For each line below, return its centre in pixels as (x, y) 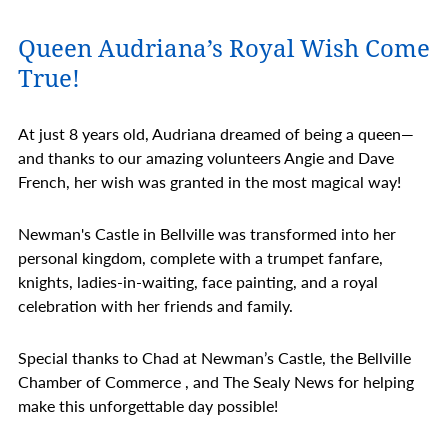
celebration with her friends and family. (155, 305)
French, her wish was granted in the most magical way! (209, 181)
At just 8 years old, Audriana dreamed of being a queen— (216, 133)
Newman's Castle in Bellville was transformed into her (207, 233)
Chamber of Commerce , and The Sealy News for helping (216, 381)
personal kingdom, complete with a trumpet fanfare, (200, 257)
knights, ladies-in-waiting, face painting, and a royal (198, 281)
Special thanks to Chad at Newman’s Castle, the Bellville (214, 357)
